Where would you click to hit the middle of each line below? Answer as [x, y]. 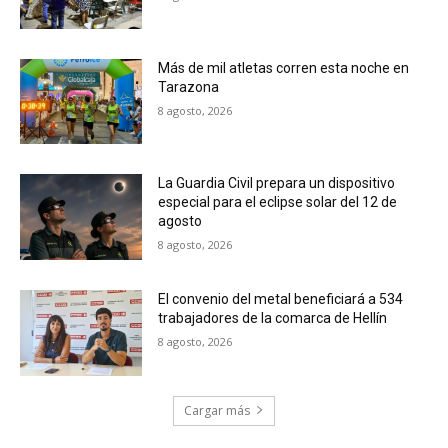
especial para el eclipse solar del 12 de [278, 202]
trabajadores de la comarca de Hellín [273, 317]
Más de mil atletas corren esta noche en [284, 67]
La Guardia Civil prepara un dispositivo [277, 183]
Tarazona [189, 86]
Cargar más [217, 410]
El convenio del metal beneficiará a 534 [281, 298]
